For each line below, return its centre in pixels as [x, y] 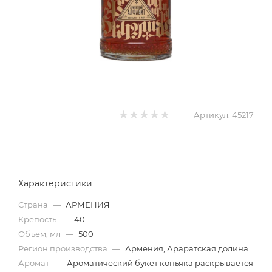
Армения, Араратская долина [187, 248]
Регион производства [64, 248]
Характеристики [55, 183]
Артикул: [212, 115]
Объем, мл [40, 234]
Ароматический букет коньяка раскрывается [160, 263]
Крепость [38, 219]
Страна [34, 205]
